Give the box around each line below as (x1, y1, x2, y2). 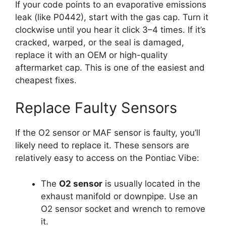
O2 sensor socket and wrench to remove (41, 203, 205, 214)
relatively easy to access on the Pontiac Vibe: (15, 153, 199, 163)
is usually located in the (102, 178, 200, 189)
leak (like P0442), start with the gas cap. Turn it (15, 12, 208, 22)
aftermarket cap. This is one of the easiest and (15, 62, 205, 73)
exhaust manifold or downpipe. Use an (41, 191, 198, 201)
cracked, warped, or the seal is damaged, (15, 37, 184, 47)
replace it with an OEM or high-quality (15, 49, 167, 60)
